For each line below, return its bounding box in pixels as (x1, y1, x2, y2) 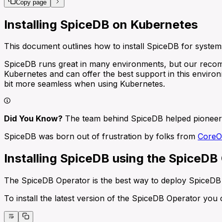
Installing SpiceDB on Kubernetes (4, 17, 198, 32)
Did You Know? (4, 113, 62, 124)
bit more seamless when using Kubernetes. (4, 79, 165, 89)
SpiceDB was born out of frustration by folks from (4, 131, 198, 142)
